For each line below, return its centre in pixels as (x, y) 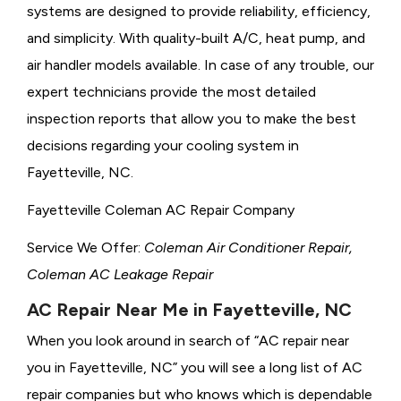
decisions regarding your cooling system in (163, 145)
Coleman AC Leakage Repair (120, 274)
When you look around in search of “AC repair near (188, 340)
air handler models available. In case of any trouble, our (200, 64)
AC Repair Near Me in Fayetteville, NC (189, 309)
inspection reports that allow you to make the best (192, 118)
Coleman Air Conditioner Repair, (248, 247)
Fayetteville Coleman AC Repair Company (161, 209)
